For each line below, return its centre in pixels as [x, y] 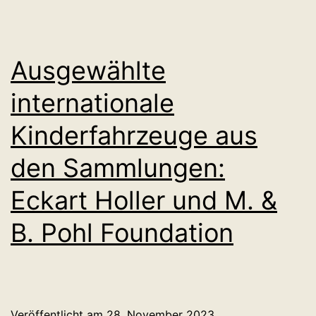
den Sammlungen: [118, 168]
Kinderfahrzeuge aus [134, 136]
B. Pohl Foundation [122, 233]
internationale [92, 103]
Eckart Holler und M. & [144, 201]
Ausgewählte [88, 71]
